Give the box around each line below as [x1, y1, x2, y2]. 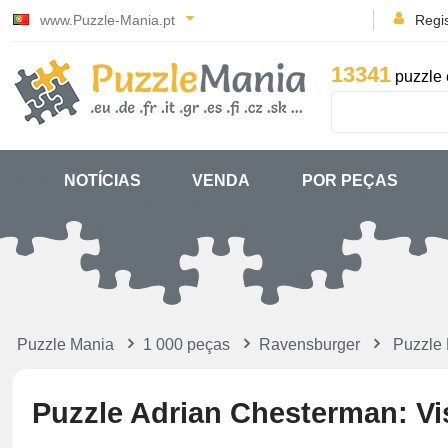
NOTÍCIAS [63, 172, 141, 189]
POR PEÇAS [301, 172, 398, 189]
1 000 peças [143, 336, 230, 353]
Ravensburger [259, 336, 360, 353]
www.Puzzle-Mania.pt [36, 12, 179, 28]
